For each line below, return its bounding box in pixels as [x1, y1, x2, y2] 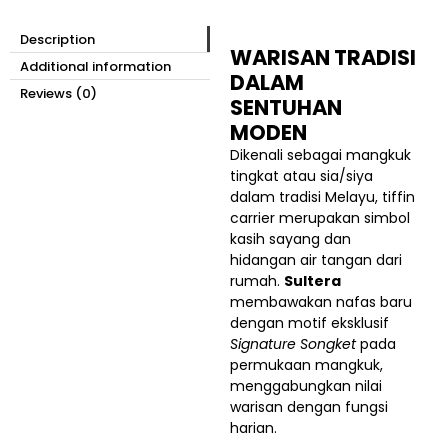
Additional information [20, 56, 172, 76]
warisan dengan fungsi [230, 397, 388, 418]
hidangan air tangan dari [230, 250, 402, 271]
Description [20, 29, 96, 49]
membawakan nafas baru [230, 292, 412, 313]
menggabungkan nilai [230, 376, 382, 397]
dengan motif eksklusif [230, 313, 389, 334]
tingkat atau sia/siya [230, 166, 373, 187]
